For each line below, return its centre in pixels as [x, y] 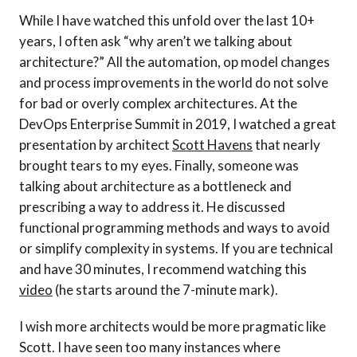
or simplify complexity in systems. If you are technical [176, 248]
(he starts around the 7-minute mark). [165, 290]
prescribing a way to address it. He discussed [152, 207]
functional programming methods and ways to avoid [175, 228]
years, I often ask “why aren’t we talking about [156, 41]
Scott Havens [212, 145]
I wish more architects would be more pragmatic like [173, 326]
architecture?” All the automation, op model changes [175, 62]
